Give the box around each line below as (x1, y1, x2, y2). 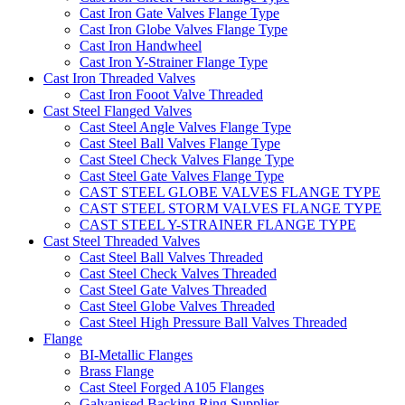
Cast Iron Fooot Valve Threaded (80, 87, 263, 103)
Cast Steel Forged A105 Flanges (80, 380, 264, 396)
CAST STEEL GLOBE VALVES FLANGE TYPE (80, 184, 381, 201)
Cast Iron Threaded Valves (43, 71, 195, 87)
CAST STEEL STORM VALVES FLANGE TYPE (80, 201, 381, 217)
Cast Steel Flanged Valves (43, 103, 192, 119)
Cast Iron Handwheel (80, 38, 202, 54)
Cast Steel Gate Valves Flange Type (80, 168, 284, 184)
